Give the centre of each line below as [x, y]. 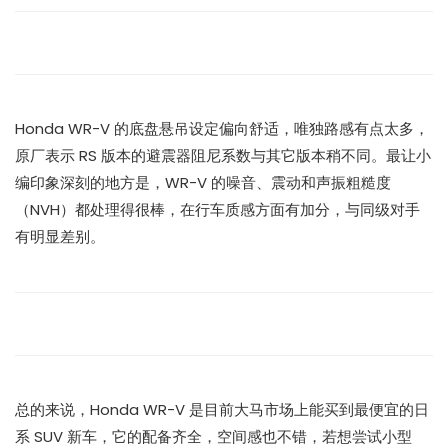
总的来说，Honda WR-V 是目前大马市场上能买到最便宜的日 [222, 409]
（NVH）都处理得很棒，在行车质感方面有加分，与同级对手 [217, 209]
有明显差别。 [60, 236]
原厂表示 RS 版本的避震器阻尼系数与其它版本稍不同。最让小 [223, 155]
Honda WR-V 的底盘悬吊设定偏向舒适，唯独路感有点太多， [222, 128]
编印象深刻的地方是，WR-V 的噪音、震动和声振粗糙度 [203, 182]
